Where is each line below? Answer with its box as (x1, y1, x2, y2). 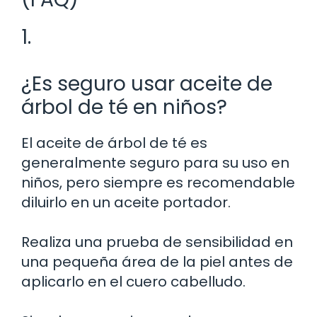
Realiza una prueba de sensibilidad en (21, 231, 293, 252)
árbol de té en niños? (21, 93, 227, 121)
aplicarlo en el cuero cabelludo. (21, 271, 246, 292)
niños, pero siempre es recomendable (21, 172, 295, 192)
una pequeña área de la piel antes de (21, 251, 293, 272)
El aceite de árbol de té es (21, 132, 207, 153)
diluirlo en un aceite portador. (21, 192, 231, 212)
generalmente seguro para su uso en (21, 152, 289, 173)
